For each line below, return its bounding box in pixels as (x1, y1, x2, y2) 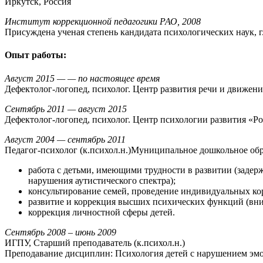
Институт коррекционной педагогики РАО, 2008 (5, 16, 201, 26)
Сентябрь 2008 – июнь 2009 (5, 227, 116, 237)
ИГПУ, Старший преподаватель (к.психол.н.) (5, 237, 185, 248)
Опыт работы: (5, 50, 66, 60)
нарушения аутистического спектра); (28, 175, 176, 186)
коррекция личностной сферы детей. (28, 207, 175, 217)
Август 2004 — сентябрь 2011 (5, 134, 126, 144)
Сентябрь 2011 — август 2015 (5, 103, 127, 114)
